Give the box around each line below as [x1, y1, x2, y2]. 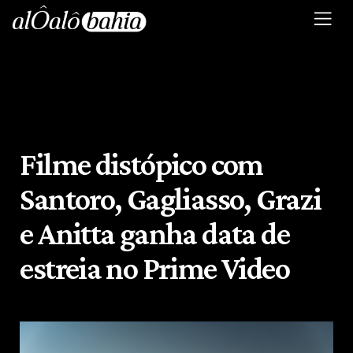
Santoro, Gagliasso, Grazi [20, 180, 321, 217]
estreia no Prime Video [20, 250, 289, 286]
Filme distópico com [20, 146, 263, 182]
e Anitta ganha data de [20, 215, 289, 251]
